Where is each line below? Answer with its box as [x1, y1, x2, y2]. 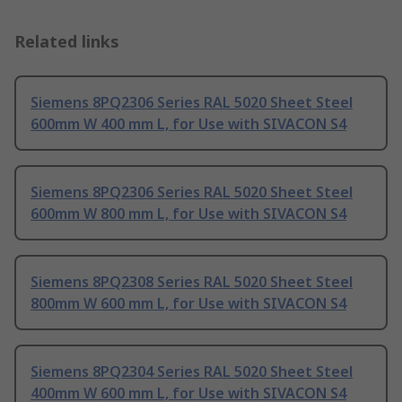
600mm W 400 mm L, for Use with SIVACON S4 [31, 114, 346, 135]
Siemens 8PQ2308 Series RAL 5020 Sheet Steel [31, 272, 353, 293]
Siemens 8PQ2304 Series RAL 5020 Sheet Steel [31, 362, 353, 382]
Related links [14, 31, 119, 53]
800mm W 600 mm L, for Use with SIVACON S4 [31, 293, 346, 314]
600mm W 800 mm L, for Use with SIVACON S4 [31, 204, 346, 224]
